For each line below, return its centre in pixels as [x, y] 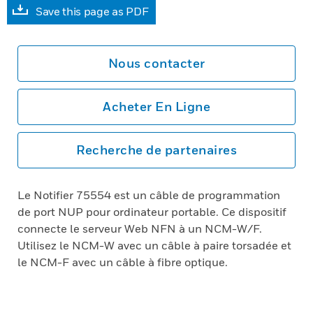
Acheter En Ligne [156, 107]
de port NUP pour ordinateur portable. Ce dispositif [152, 212]
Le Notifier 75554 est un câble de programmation [149, 195]
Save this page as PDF [92, 11]
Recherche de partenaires [156, 150]
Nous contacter [156, 63]
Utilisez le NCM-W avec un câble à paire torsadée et [154, 245]
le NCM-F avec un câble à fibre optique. [123, 262]
